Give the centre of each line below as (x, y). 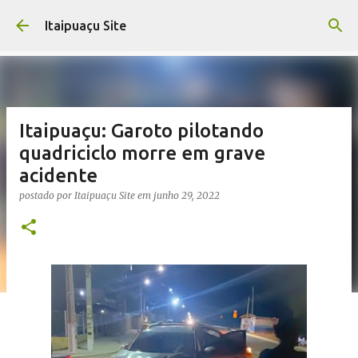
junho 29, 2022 (187, 195)
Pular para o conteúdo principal (179, 20)
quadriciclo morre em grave (142, 153)
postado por (47, 195)
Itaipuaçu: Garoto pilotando (141, 131)
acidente (58, 175)
